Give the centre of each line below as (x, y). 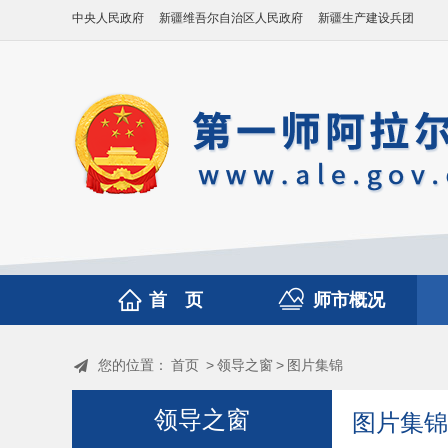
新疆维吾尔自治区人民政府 (231, 18)
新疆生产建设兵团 (366, 18)
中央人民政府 (108, 18)
